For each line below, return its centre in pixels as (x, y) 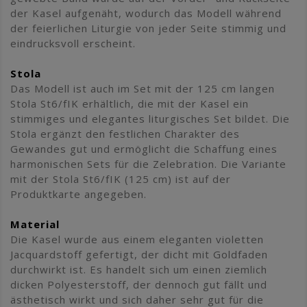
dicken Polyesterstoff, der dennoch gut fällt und (139, 284)
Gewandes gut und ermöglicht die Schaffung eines (144, 148)
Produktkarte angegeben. (78, 194)
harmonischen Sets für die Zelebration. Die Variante (148, 163)
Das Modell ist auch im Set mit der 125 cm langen (143, 88)
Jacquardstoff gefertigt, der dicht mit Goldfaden (139, 254)
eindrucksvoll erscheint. (73, 43)
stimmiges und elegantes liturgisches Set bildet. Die (150, 118)
